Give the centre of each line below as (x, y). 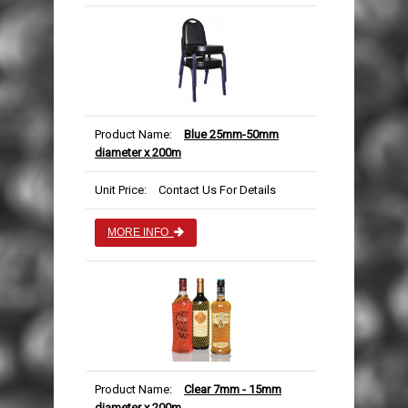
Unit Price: (121, 190)
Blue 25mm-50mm (231, 135)
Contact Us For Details (217, 190)
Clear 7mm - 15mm (233, 390)
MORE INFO (141, 233)
